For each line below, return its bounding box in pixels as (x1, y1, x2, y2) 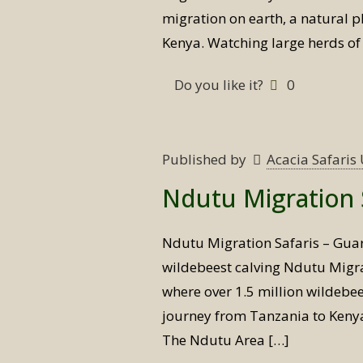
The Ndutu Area (162, 331, 266, 349)
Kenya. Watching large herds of (162, 33, 361, 52)
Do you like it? (174, 75, 264, 94)
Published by (162, 150, 250, 169)
